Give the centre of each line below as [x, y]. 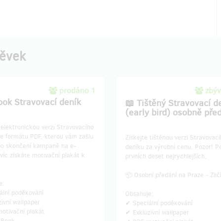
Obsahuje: [139, 194]
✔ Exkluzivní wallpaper [157, 212]
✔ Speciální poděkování [159, 203]
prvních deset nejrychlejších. [166, 156]
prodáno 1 [77, 91]
